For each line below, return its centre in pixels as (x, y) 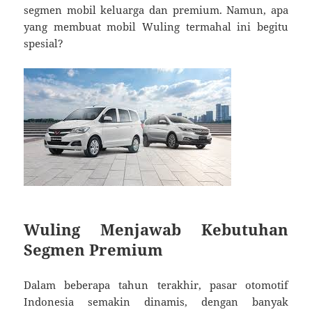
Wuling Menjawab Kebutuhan (156, 229)
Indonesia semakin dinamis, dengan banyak (156, 301)
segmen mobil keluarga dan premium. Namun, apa (156, 9)
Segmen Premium (94, 249)
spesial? (44, 43)
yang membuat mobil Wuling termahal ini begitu (156, 26)
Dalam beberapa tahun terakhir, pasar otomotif (156, 284)
